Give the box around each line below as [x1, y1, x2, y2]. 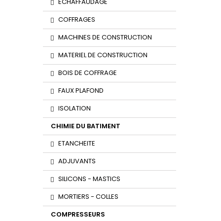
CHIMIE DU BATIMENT [51, 121, 120, 131]
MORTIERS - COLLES [58, 192, 118, 201]
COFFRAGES [58, 15, 95, 24]
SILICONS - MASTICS [58, 174, 120, 184]
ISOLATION [58, 104, 91, 113]
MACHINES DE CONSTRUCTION [58, 33, 152, 42]
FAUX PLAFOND [58, 86, 104, 95]
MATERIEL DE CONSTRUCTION [58, 50, 147, 60]
